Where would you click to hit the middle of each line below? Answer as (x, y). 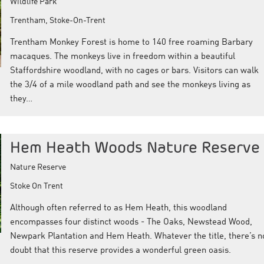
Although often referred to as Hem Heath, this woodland (118, 209)
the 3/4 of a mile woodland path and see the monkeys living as (130, 85)
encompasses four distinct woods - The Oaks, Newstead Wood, (131, 223)
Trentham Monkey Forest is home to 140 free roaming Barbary (131, 43)
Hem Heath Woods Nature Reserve (135, 147)
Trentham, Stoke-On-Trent (57, 21)
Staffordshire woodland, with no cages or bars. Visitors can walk (134, 71)
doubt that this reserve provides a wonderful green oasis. (120, 251)
